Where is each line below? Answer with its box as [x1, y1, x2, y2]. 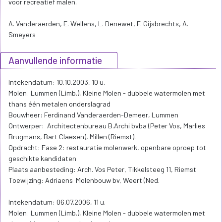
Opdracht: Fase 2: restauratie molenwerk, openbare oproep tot [8, 143, 206, 152]
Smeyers [8, 30, 36, 39]
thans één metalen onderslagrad [8, 100, 111, 109]
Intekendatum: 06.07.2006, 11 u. [8, 198, 106, 207]
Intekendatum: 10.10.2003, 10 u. [8, 78, 105, 87]
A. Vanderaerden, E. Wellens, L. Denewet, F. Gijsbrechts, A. [8, 19, 188, 28]
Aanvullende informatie [8, 55, 102, 66]
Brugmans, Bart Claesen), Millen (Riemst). [8, 132, 136, 141]
